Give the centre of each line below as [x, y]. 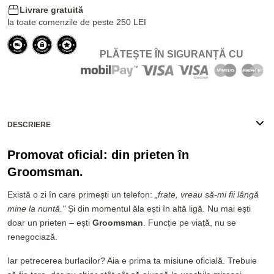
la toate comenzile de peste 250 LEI [77, 22]
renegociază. [32, 237]
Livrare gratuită [51, 10]
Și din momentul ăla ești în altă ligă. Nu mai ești [158, 209]
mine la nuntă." [36, 209]
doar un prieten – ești [50, 223]
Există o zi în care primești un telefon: [81, 194]
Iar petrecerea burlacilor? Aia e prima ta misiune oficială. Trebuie [132, 261]
